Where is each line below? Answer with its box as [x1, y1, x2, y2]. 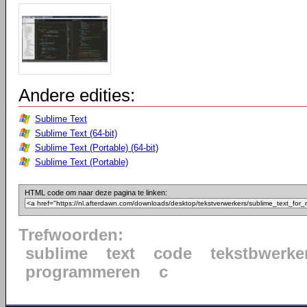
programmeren [25, 263, 140, 281]
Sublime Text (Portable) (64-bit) [35, 143, 158, 153]
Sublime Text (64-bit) [35, 128, 117, 138]
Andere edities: [19, 85, 135, 106]
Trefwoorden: [19, 226, 123, 244]
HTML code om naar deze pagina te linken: [25, 188, 167, 197]
